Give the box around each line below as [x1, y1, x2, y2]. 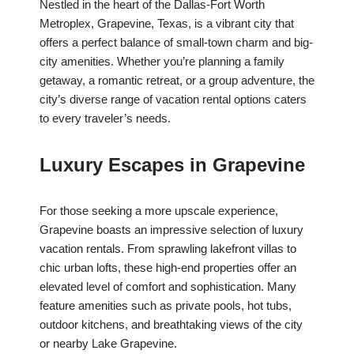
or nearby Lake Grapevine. [40, 337, 177, 351]
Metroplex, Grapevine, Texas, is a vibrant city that [40, 17, 294, 31]
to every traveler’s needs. [40, 111, 171, 126]
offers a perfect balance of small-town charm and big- [40, 36, 313, 50]
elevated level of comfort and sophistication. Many [40, 280, 296, 294]
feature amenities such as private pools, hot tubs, [40, 299, 292, 313]
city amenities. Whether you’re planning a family [40, 55, 284, 69]
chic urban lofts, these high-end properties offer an [40, 261, 296, 275]
